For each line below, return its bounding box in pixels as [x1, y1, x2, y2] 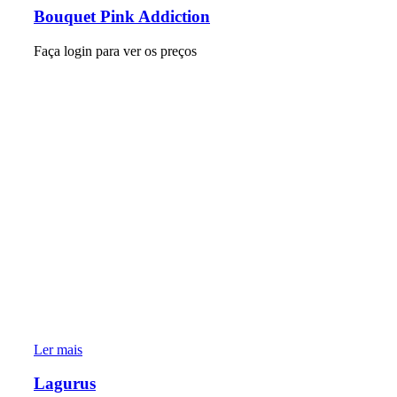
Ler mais [34, 341, 82, 357]
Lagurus [34, 374, 96, 393]
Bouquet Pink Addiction [34, 7, 210, 26]
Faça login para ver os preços [34, 43, 197, 58]
